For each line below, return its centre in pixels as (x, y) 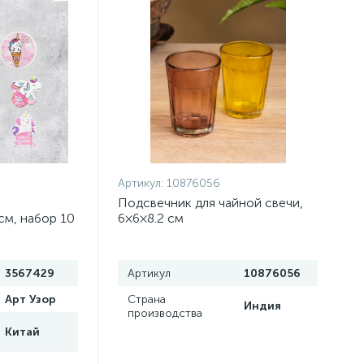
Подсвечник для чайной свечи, (211, 203)
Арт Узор (30, 299)
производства (165, 313)
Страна (147, 299)
